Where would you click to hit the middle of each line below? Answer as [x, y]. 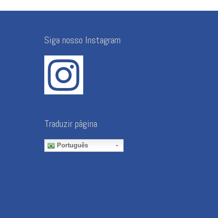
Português [72, 145]
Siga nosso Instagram [82, 40]
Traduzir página [71, 124]
